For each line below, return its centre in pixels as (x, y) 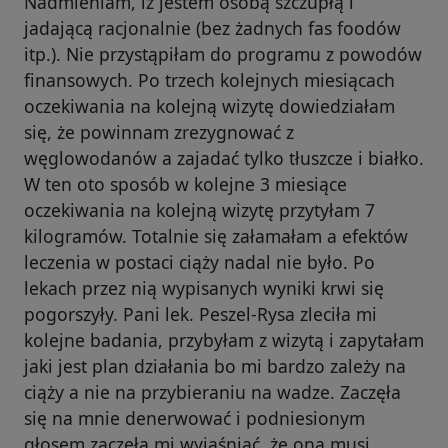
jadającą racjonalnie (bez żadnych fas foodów (212, 28)
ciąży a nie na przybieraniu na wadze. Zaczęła (212, 392)
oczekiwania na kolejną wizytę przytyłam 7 (199, 210)
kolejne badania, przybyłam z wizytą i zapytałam (224, 340)
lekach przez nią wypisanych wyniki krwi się (204, 288)
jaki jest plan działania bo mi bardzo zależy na (215, 366)
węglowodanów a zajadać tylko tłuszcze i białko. (224, 158)
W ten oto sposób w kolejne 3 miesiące (185, 184)
